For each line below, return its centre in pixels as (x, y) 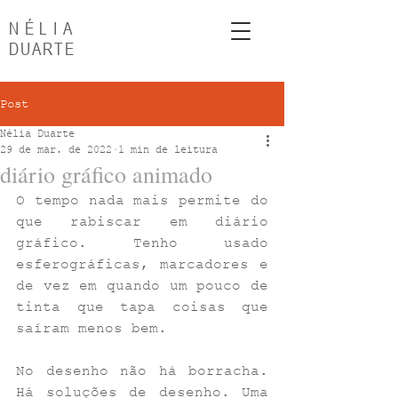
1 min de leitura (168, 150)
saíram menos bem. (96, 329)
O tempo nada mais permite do (142, 201)
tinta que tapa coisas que (142, 307)
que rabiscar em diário (142, 222)
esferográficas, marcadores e (142, 265)
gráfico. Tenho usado (142, 243)
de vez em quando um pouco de (142, 286)
